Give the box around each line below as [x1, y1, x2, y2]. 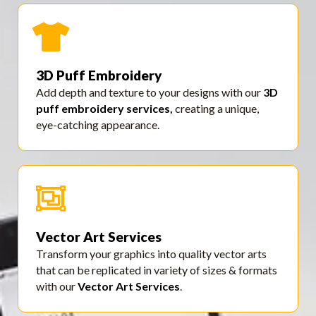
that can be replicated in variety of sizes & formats [36, 263, 277, 277]
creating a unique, [173, 102, 259, 116]
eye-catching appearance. [36, 118, 159, 132]
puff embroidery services [36, 102, 170, 116]
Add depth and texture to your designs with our [36, 85, 263, 99]
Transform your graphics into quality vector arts [36, 247, 267, 261]
